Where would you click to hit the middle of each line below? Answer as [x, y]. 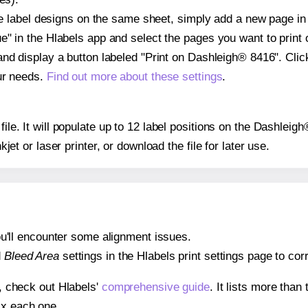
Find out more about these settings [134, 76]
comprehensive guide [155, 287]
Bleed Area [31, 256]
